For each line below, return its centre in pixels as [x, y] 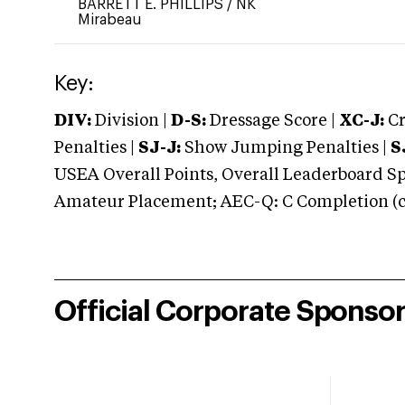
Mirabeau [109, 20]
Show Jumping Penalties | [286, 148]
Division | [131, 121]
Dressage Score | [271, 121]
